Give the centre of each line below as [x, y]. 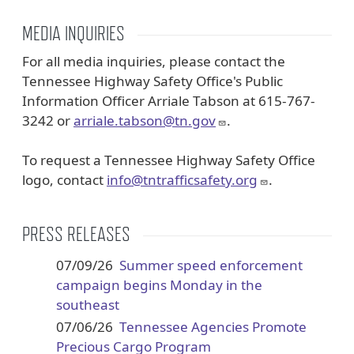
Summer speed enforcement [211, 265]
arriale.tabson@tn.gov [145, 121]
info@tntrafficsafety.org [182, 180]
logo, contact [64, 180]
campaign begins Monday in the [159, 284]
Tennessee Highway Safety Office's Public [153, 81]
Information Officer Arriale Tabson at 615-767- [169, 101]
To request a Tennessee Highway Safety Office [169, 160]
